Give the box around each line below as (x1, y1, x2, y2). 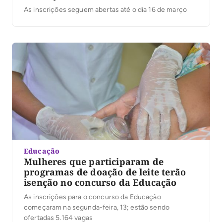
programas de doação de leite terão (24, 166, 186, 178)
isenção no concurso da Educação (24, 176, 177, 188)
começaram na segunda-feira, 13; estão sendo (24, 203, 170, 212)
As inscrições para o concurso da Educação (24, 192, 161, 201)
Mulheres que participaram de (24, 155, 164, 167)
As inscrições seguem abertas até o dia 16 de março (24, 5, 187, 14)
